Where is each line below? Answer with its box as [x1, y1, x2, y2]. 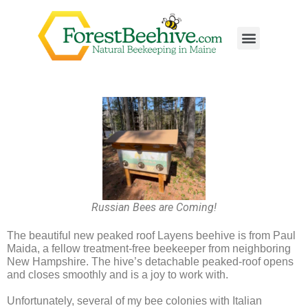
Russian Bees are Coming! [91, 201, 217, 214]
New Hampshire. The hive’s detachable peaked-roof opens [7, 256, 294, 268]
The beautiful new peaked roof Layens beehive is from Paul [7, 230, 296, 242]
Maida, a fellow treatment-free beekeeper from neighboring [7, 243, 291, 255]
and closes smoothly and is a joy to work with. [7, 269, 228, 281]
